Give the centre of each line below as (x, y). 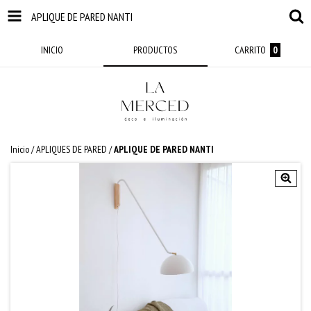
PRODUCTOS (155, 50)
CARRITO (250, 50)
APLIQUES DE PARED (72, 149)
